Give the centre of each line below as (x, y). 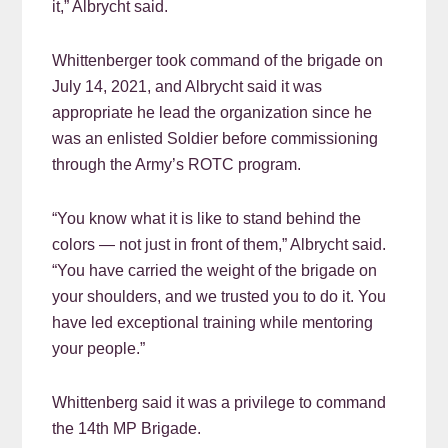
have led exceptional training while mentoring (213, 323)
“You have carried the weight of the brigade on (215, 271)
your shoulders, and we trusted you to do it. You (219, 297)
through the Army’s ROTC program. (177, 165)
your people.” (99, 349)
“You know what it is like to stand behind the (207, 219)
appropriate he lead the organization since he (212, 113)
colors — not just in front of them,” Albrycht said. (219, 245)
